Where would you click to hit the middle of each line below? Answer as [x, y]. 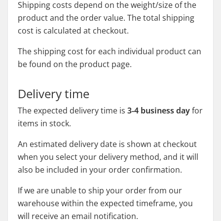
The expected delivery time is [73, 110]
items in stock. [44, 123]
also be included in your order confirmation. [100, 170]
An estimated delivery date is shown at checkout [107, 144]
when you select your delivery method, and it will [108, 157]
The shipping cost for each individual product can [110, 51]
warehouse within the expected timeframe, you [105, 203]
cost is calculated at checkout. [73, 31]
